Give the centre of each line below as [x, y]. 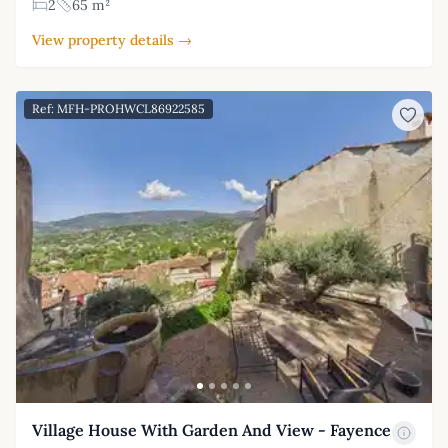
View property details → [112, 40]
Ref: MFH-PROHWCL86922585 [118, 109]
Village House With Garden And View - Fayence [211, 430]
